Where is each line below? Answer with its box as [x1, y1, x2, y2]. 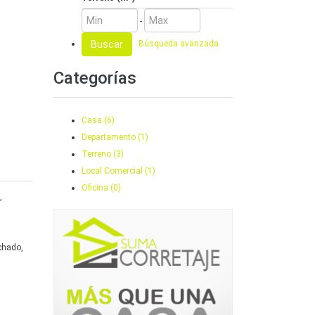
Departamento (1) [82, 132, 148, 142]
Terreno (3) [82, 149, 124, 159]
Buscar [91, 39, 123, 50]
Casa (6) [82, 115, 115, 125]
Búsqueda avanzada [139, 39, 219, 49]
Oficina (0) [82, 183, 121, 193]
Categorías [53, 68, 136, 88]
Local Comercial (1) [82, 166, 155, 176]
